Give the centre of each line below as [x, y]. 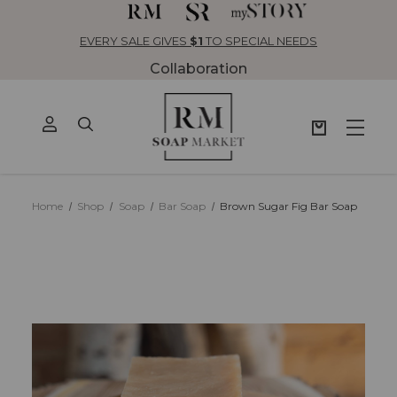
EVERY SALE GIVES [135, 40]
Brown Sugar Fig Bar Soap [289, 206]
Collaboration [198, 69]
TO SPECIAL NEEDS [260, 40]
